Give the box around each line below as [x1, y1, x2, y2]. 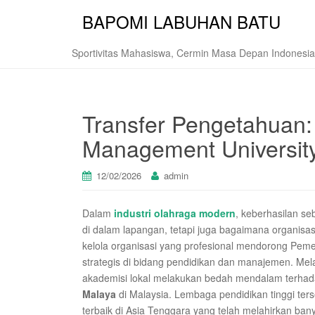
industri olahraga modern [114, 206, 236, 220]
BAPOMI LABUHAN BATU [82, 9, 281, 34]
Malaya [82, 287, 116, 301]
